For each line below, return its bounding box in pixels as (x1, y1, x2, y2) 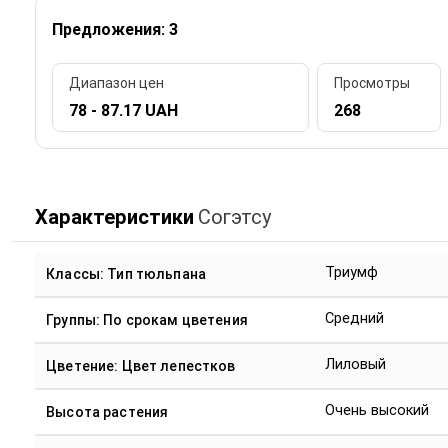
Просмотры (333, 75, 410, 92)
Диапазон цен (68, 75, 164, 92)
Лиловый (325, 355, 387, 373)
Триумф (325, 263, 379, 281)
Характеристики (34, 204, 194, 229)
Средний (325, 309, 385, 327)
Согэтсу (197, 204, 271, 229)
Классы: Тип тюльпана (46, 265, 206, 282)
